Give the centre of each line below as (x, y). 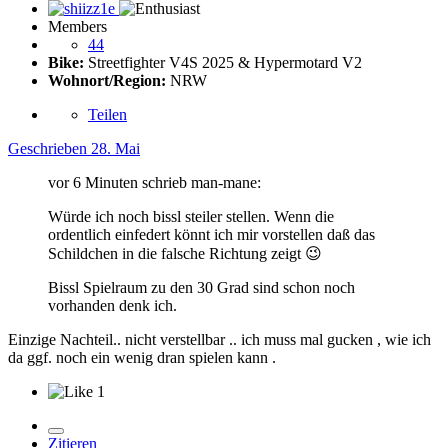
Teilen (107, 114)
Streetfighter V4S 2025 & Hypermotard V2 (223, 62)
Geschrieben (49, 148)
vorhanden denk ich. (112, 305)
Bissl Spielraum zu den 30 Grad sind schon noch (201, 287)
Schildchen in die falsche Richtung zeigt (176, 253)
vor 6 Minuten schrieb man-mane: (154, 182)
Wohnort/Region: (107, 80)
